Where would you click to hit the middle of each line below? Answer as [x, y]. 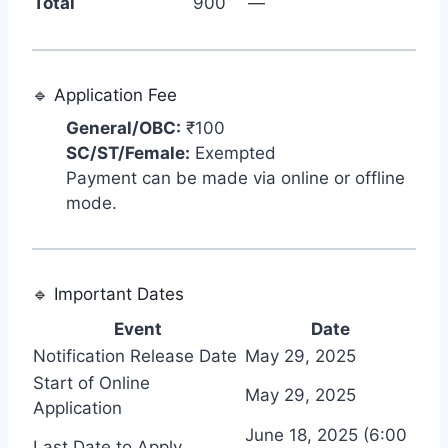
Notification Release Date [135, 355]
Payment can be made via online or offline [235, 178]
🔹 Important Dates [108, 294]
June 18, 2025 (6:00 [326, 434]
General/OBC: [123, 128]
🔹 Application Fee [104, 94]
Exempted [233, 153]
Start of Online [91, 382]
